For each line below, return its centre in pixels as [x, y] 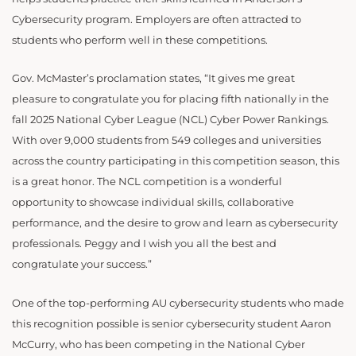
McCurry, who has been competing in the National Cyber [159, 344]
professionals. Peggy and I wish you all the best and [144, 244]
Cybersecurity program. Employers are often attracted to [157, 19]
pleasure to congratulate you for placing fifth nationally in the [170, 99]
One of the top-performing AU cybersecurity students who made [178, 303]
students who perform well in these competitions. [140, 40]
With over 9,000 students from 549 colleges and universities [166, 141]
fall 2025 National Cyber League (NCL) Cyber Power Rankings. [170, 120]
